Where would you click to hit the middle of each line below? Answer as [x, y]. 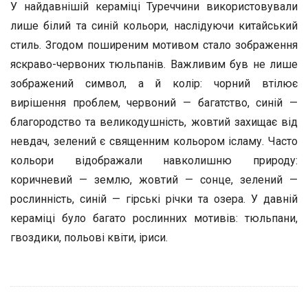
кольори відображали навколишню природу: [154, 161]
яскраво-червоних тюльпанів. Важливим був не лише [154, 64]
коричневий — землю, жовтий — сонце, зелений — [154, 180]
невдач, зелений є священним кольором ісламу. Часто [154, 141]
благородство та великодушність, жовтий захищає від [154, 122]
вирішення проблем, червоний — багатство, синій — [154, 103]
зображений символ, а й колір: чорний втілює [154, 84]
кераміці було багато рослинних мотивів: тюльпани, [154, 218]
